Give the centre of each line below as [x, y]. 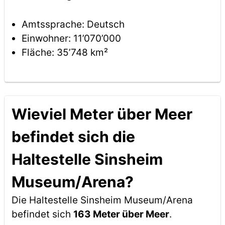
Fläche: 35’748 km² [65, 52]
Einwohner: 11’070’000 [71, 38]
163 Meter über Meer [121, 214]
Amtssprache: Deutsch [73, 24]
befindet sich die [73, 137]
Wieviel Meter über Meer [102, 114]
